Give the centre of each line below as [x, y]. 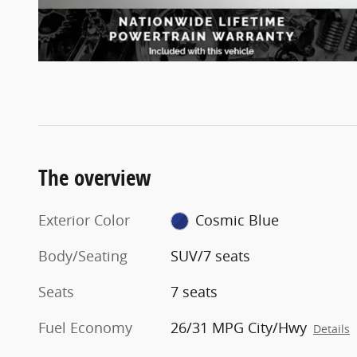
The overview [95, 177]
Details [332, 329]
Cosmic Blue [237, 220]
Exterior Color [84, 220]
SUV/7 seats [211, 255]
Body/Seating [83, 255]
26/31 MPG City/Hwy [239, 327]
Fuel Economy [85, 327]
